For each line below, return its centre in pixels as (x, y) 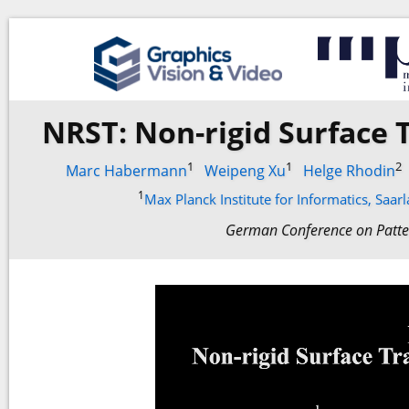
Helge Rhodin (349, 171)
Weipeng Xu (245, 171)
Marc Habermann (126, 171)
